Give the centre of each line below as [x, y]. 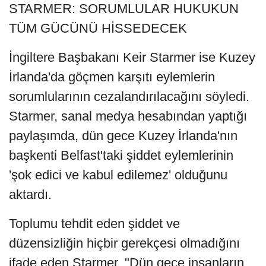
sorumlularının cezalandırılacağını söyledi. [129, 97]
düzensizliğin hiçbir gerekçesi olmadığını [124, 243]
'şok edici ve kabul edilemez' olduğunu [118, 175]
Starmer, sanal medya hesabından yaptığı [128, 116]
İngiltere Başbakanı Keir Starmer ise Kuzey [132, 58]
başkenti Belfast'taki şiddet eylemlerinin [121, 156]
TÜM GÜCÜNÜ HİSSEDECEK [98, 28]
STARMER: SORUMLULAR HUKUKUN [124, 9]
